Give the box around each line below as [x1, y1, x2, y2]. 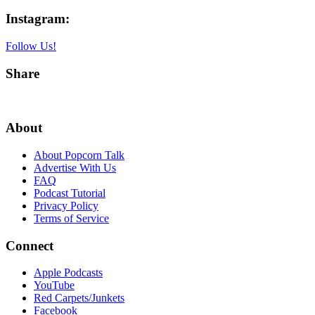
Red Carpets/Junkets [34, 292, 124, 304]
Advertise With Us [34, 161, 116, 174]
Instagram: [6, 11, 70, 27]
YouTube [34, 279, 75, 292]
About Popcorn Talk [34, 148, 124, 161]
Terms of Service [34, 212, 109, 224]
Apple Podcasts [34, 266, 103, 279]
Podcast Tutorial [34, 186, 105, 199]
